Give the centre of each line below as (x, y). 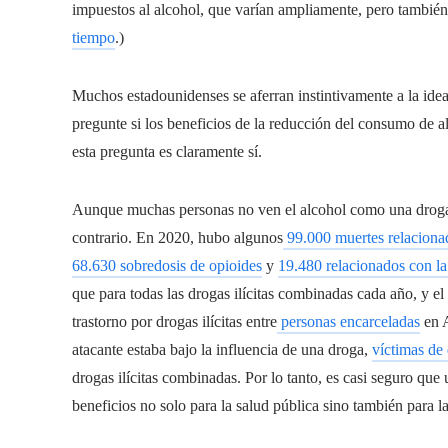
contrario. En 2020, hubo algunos (177, 237)
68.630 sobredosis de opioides (167, 265)
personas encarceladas (348, 321)
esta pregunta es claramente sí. (167, 151)
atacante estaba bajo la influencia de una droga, (222, 349)
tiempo (93, 37)
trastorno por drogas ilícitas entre (174, 321)
